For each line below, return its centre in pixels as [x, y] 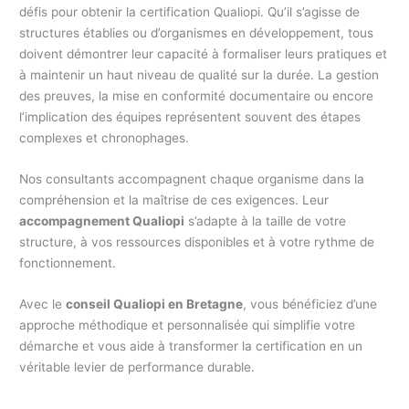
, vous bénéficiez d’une [310, 304]
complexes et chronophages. [105, 138]
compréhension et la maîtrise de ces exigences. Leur [174, 200]
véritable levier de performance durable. [137, 367]
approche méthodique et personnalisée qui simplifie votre [188, 325]
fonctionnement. [68, 263]
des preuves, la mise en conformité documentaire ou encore [197, 96]
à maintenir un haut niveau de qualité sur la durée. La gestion [199, 75]
